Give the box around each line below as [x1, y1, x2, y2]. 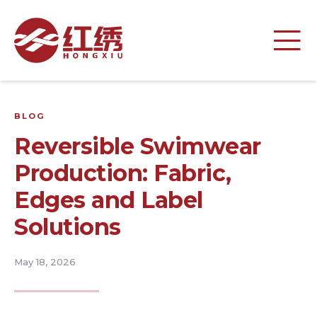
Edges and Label [14, 185, 203, 214]
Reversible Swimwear [14, 132, 261, 160]
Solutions [14, 212, 121, 241]
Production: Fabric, [14, 158, 231, 187]
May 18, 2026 [14, 255, 76, 267]
